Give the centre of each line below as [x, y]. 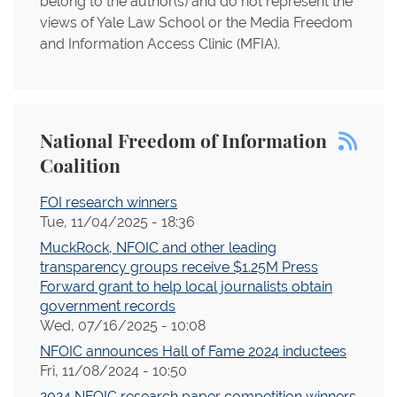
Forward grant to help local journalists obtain [186, 287]
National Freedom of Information [183, 142]
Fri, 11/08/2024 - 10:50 [113, 371]
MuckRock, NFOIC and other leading [158, 248]
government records [108, 306]
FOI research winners [109, 202]
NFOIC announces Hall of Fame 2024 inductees [193, 351]
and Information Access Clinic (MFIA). [160, 44]
